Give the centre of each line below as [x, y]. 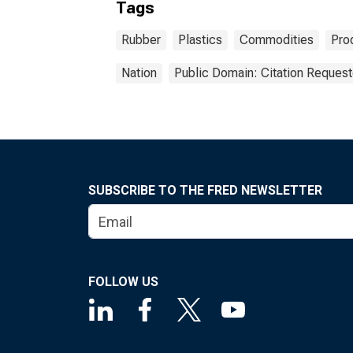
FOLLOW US [123, 282]
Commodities [277, 40]
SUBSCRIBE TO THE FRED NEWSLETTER [205, 190]
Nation [139, 73]
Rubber [141, 40]
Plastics [200, 40]
